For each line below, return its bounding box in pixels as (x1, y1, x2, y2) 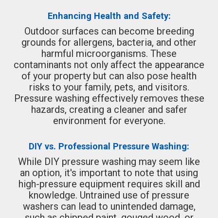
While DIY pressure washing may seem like (18, 155, 200, 167)
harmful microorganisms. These (41, 47, 177, 59)
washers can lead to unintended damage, (22, 200, 196, 212)
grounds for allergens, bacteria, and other (21, 36, 197, 48)
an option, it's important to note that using (20, 166, 198, 179)
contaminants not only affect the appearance (14, 58, 204, 71)
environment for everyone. (53, 114, 165, 127)
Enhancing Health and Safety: (47, 10, 171, 21)
